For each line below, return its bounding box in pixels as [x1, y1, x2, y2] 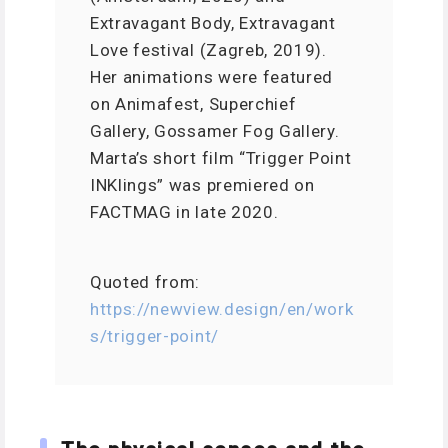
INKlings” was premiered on [90, 174, 315, 195]
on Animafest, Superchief [90, 93, 297, 114]
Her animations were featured [90, 66, 334, 87]
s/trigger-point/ [90, 326, 219, 346]
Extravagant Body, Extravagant [90, 12, 336, 33]
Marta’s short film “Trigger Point [90, 147, 352, 168]
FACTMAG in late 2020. [90, 201, 279, 222]
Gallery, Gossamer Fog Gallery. [90, 120, 340, 141]
